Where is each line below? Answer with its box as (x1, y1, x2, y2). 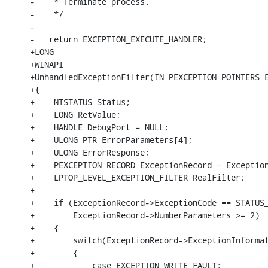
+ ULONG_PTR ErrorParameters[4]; (30, 133, 193, 145)
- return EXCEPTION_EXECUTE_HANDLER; (30, 33, 207, 45)
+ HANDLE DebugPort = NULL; (30, 121, 169, 133)
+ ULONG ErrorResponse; (30, 146, 150, 158)
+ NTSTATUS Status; (30, 96, 130, 108)
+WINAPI (30, 58, 63, 70)
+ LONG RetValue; (30, 108, 121, 120)
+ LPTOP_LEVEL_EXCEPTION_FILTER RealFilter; (30, 171, 245, 183)
